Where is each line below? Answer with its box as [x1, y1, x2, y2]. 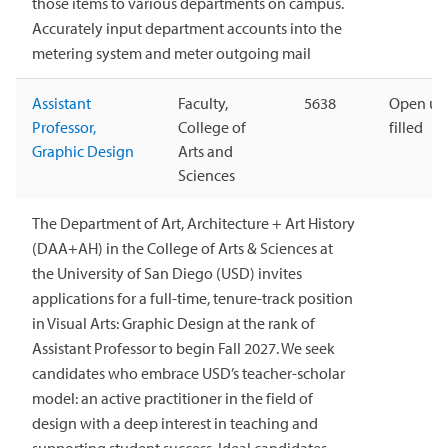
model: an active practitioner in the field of [32, 388, 313, 409]
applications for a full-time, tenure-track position [32, 288, 353, 309]
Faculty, [178, 93, 228, 114]
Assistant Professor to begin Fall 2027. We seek [32, 338, 335, 359]
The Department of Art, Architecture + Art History [32, 213, 355, 234]
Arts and [178, 141, 233, 162]
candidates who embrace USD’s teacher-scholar [32, 363, 345, 384]
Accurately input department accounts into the [32, 18, 342, 39]
